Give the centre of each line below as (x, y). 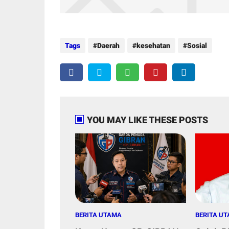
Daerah (108, 46)
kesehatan (153, 46)
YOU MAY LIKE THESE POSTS (147, 120)
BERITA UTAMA (98, 215)
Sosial (197, 46)
